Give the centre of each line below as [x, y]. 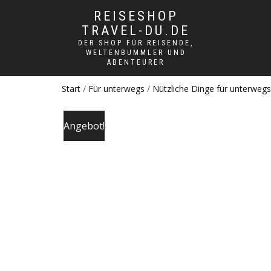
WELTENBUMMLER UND [136, 53]
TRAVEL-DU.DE [136, 31]
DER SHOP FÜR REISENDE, [136, 43]
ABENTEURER [136, 62]
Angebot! [84, 126]
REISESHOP [136, 16]
